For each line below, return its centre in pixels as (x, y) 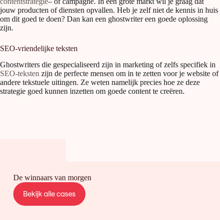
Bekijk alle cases (49, 194)
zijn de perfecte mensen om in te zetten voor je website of (129, 73)
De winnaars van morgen (52, 178)
